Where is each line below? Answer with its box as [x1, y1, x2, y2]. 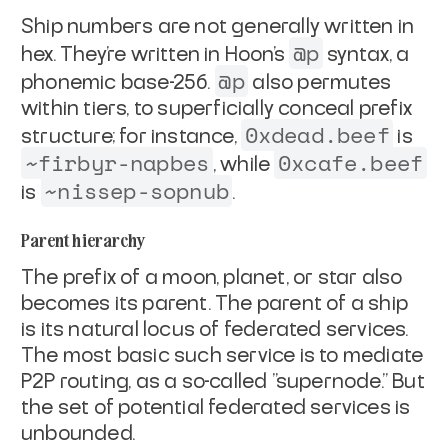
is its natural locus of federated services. [21, 319, 409, 340]
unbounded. [21, 423, 135, 444]
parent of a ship [256, 293, 409, 314]
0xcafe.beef [277, 146, 424, 179]
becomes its [21, 293, 143, 314]
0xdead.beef [244, 118, 390, 151]
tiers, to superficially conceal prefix [83, 98, 413, 119]
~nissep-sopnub [44, 174, 229, 207]
